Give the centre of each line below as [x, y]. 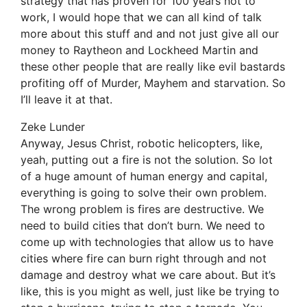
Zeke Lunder [53, 127]
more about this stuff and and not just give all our [150, 34]
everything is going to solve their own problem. [144, 193]
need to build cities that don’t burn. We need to [143, 226]
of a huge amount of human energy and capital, [144, 176]
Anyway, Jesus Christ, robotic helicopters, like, [142, 144]
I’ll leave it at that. [66, 100]
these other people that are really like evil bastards [153, 67]
